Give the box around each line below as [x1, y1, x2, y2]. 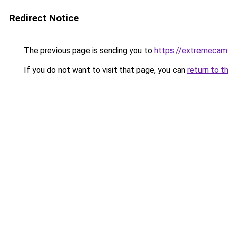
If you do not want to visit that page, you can [22, 65, 187, 75]
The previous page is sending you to [22, 46, 154, 55]
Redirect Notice [9, 12, 79, 24]
